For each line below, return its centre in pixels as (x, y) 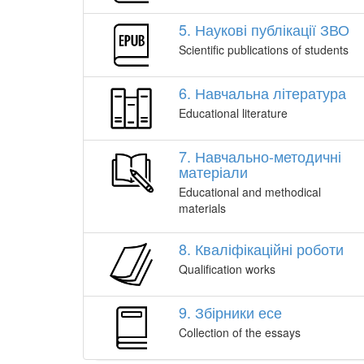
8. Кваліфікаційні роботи (261, 249)
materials (202, 208)
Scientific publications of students (264, 50)
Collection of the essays (240, 332)
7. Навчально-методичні (260, 156)
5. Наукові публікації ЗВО (264, 29)
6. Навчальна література (262, 93)
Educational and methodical (250, 192)
